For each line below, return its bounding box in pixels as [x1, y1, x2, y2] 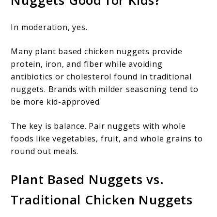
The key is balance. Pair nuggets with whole [11, 120, 186, 131]
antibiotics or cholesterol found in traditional [11, 71, 192, 82]
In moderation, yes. [11, 21, 88, 32]
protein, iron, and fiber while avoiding [11, 58, 163, 69]
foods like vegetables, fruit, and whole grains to [11, 133, 203, 144]
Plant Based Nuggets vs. [11, 170, 164, 188]
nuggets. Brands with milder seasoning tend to [11, 83, 199, 94]
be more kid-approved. [11, 96, 102, 107]
